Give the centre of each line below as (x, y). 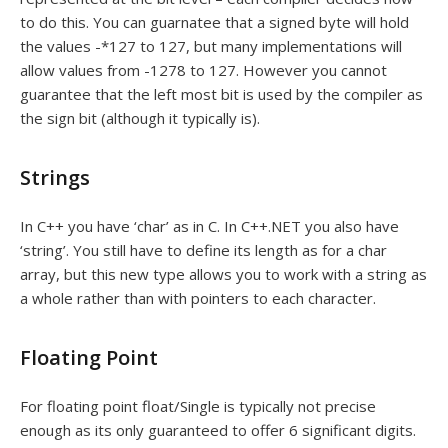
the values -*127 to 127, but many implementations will (211, 46)
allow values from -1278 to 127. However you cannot (203, 70)
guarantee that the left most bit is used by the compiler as (221, 94)
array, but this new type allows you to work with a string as (223, 274)
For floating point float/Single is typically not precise (198, 406)
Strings (55, 177)
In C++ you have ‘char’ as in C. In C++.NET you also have (209, 226)
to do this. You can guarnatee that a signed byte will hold (214, 22)
